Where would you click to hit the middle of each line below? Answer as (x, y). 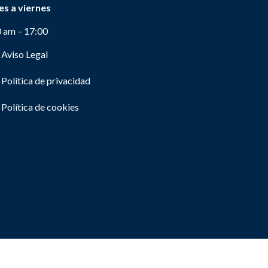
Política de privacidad (46, 80)
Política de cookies (40, 107)
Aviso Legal (25, 54)
